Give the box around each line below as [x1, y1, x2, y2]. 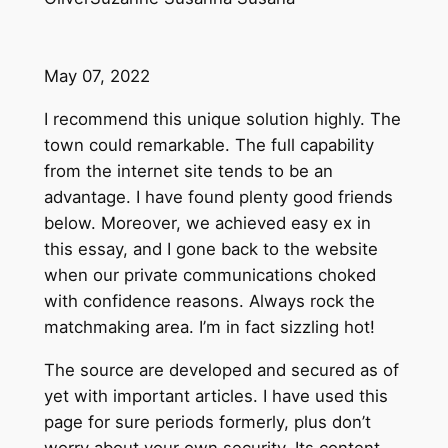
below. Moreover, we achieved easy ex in [43, 213, 371, 234]
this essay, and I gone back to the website [43, 239, 378, 260]
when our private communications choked [43, 265, 376, 286]
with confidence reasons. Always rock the [43, 291, 375, 312]
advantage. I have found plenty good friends [43, 187, 393, 208]
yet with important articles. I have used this [43, 386, 388, 407]
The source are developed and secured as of [43, 360, 399, 381]
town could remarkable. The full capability [43, 135, 374, 156]
